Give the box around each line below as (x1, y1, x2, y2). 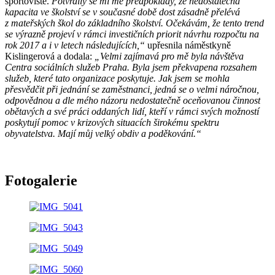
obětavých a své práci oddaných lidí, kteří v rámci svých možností (5, 106, 259, 117)
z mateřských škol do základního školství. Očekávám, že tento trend (5, 18, 264, 29)
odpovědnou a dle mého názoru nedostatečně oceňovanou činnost (5, 95, 260, 106)
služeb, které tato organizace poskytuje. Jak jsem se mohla (5, 73, 230, 84)
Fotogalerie (5, 172, 77, 189)
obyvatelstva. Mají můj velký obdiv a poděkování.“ (5, 128, 201, 139)
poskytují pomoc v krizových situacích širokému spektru (5, 117, 219, 128)
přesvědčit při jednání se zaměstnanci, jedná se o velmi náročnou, (5, 84, 259, 95)
